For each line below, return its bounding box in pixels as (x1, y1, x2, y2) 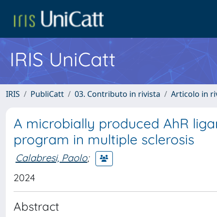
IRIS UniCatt (10, 47, 116, 71)
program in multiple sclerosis (14, 131, 194, 148)
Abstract (14, 199, 59, 214)
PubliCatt (31, 89, 64, 99)
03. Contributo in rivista (75, 89, 160, 99)
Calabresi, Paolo (15, 151, 87, 164)
